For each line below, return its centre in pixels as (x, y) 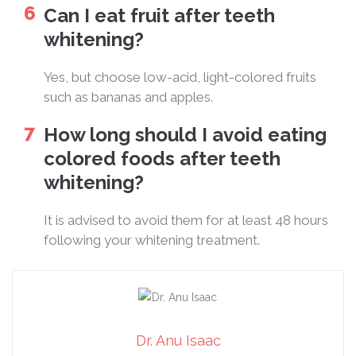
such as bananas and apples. (128, 97)
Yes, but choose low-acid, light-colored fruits (180, 77)
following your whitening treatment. (152, 240)
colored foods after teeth (162, 158)
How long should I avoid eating (185, 134)
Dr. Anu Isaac (178, 341)
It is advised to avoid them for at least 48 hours (186, 220)
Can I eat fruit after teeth (159, 15)
